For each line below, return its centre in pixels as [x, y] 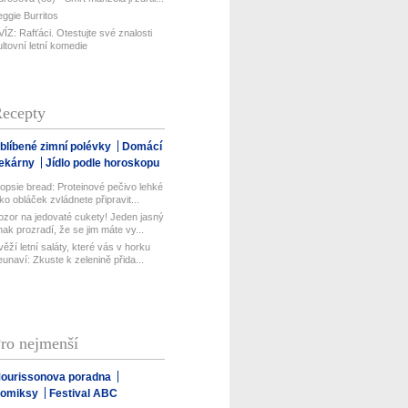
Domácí [143, 146]
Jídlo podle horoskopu [103, 163]
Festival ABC [84, 393]
